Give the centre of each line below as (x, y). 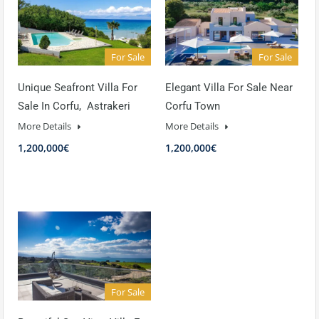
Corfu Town (193, 106)
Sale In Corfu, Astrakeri (74, 106)
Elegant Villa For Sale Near (229, 87)
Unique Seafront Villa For (78, 87)
